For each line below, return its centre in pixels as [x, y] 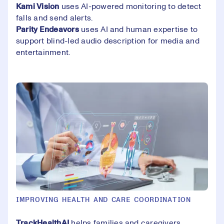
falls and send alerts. [54, 18]
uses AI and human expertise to [138, 29]
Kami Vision [38, 6]
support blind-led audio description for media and [108, 41]
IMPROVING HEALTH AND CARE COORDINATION [103, 200]
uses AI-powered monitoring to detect [130, 6]
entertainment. [43, 52]
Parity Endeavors [47, 29]
